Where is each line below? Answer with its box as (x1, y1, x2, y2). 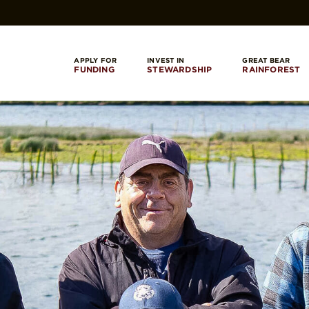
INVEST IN (147, 55, 184, 64)
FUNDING (74, 63, 114, 74)
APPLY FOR (74, 55, 117, 64)
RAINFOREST (242, 63, 301, 74)
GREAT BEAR (242, 55, 290, 64)
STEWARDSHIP (147, 63, 212, 74)
